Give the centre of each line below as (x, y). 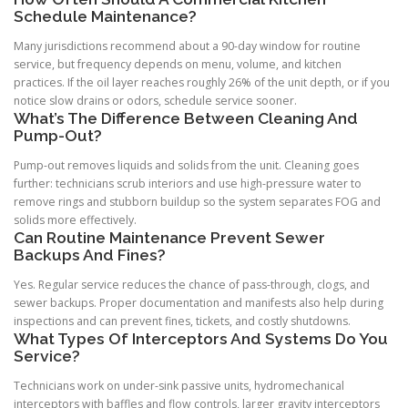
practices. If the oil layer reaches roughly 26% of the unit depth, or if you (202, 83)
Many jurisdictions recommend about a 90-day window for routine (187, 46)
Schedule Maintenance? (105, 16)
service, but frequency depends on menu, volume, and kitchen (178, 65)
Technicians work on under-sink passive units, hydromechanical (179, 386)
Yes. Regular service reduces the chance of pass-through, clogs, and (192, 285)
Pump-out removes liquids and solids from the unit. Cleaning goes (186, 166)
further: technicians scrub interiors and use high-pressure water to (188, 184)
